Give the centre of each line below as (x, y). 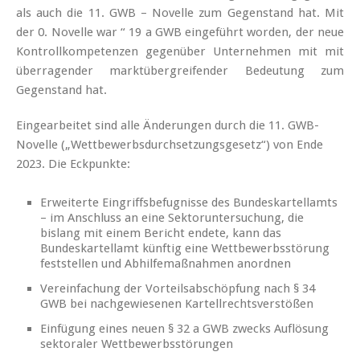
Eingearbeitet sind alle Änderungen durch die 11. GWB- (168, 125)
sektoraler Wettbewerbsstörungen (137, 344)
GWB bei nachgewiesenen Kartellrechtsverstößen (177, 303)
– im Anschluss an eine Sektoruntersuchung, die (172, 217)
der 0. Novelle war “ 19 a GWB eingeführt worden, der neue (180, 32)
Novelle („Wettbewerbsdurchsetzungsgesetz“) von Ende (170, 144)
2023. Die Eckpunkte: (73, 164)
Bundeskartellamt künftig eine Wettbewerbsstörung (185, 248)
